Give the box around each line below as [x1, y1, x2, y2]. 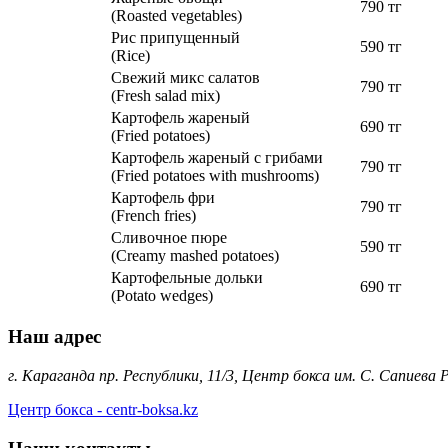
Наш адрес [8, 326, 101, 348]
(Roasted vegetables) [111, 6, 242, 24]
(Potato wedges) [111, 286, 213, 304]
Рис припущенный [111, 28, 240, 46]
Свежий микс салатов [111, 68, 260, 86]
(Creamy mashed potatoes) [111, 246, 279, 264]
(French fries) [111, 206, 196, 224]
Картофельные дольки [111, 268, 263, 286]
